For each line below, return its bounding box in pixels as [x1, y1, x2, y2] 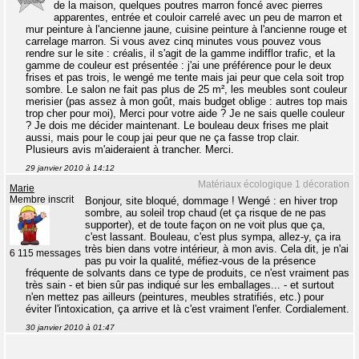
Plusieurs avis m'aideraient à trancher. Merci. [26, 143, 234, 155]
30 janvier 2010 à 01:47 [26, 323, 115, 332]
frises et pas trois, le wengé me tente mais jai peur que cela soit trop [26, 71, 344, 83]
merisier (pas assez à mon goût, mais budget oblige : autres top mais [26, 95, 348, 107]
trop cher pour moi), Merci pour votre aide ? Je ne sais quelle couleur [26, 107, 345, 119]
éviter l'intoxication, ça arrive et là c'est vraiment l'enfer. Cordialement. [26, 303, 349, 315]
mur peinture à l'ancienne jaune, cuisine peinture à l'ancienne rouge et [26, 23, 347, 35]
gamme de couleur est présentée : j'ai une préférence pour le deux [26, 59, 332, 71]
